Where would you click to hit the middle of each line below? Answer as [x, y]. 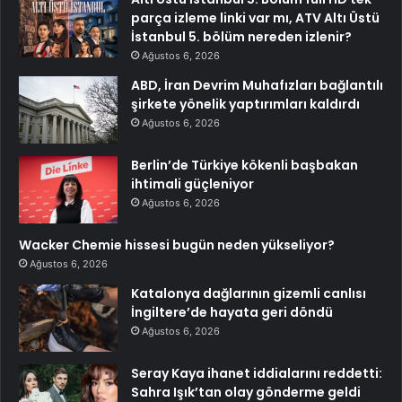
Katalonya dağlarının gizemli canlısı [249, 293]
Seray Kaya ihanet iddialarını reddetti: [257, 373]
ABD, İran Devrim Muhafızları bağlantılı [257, 85]
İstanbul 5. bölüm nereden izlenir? [241, 36]
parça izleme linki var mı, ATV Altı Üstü [255, 17]
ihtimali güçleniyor [192, 184]
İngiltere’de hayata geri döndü [232, 312]
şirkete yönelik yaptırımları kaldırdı [245, 104]
